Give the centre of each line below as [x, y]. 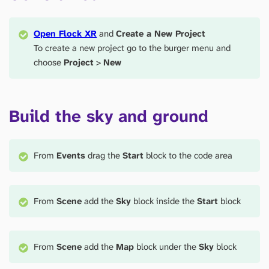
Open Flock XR [65, 34]
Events [71, 155]
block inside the [164, 201]
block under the [167, 246]
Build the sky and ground [109, 116]
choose [49, 63]
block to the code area [188, 155]
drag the [104, 155]
